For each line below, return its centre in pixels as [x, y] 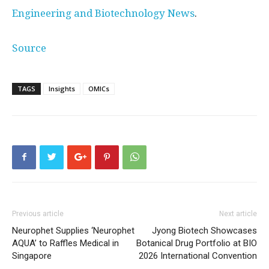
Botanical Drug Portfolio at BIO [197, 243]
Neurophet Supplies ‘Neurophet [73, 230]
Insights [62, 88]
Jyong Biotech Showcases [204, 230]
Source [29, 48]
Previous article [38, 213]
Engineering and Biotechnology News [103, 13]
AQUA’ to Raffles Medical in [65, 243]
